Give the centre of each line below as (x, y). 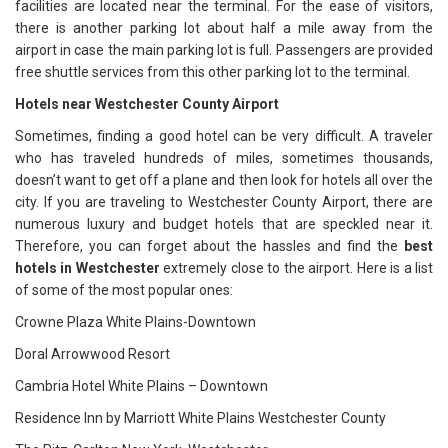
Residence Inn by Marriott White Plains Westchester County (200, 418)
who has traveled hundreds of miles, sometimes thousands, (224, 158)
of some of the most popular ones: (124, 290)
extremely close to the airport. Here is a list (296, 268)
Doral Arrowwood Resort (92, 354)
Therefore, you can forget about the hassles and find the (209, 246)
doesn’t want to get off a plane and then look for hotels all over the (224, 180)
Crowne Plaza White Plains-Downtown (135, 322)
